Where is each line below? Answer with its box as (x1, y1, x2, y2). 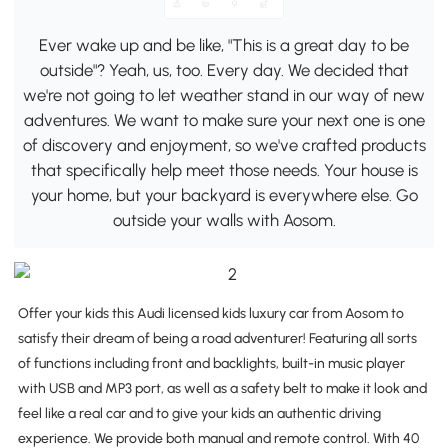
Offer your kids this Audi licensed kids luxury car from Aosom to (17, 305, 404, 323)
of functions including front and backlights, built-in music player (17, 355, 405, 373)
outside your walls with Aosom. (112, 210, 336, 231)
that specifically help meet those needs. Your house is (30, 160, 418, 181)
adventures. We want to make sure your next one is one (23, 110, 425, 131)
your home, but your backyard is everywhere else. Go (30, 185, 418, 206)
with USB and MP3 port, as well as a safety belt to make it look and (17, 380, 427, 398)
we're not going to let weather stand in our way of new (23, 85, 425, 106)
